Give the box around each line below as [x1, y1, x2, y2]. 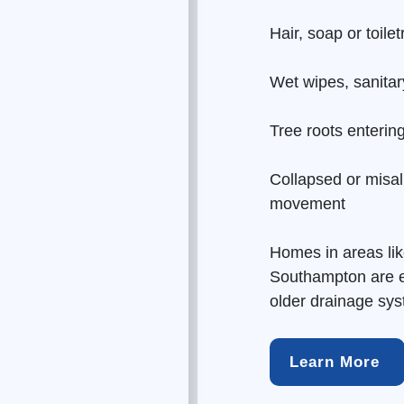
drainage [306, 292, 373, 310]
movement [270, 195, 345, 213]
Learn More [289, 353, 385, 371]
